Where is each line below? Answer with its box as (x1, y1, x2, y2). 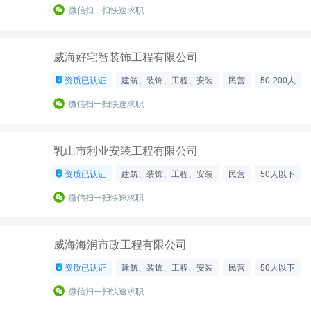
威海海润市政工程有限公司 (53, 236, 187, 252)
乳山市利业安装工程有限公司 (53, 142, 198, 158)
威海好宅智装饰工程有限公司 (53, 49, 198, 65)
